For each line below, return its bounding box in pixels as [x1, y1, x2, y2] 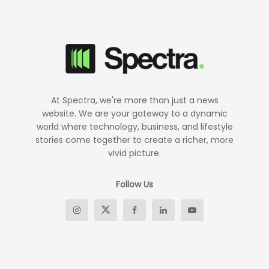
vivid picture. [108, 147, 161, 160]
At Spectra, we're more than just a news [50, 94, 219, 107]
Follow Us [116, 178, 153, 191]
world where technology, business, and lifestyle [36, 121, 233, 133]
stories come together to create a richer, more [35, 134, 234, 147]
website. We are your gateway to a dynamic [41, 107, 228, 120]
